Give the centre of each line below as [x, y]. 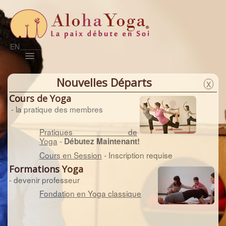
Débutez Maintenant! [102, 141]
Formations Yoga [46, 169]
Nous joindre [184, 73]
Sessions [81, 62]
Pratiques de [88, 132]
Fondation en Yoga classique [90, 193]
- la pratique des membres [56, 109]
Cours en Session [71, 155]
